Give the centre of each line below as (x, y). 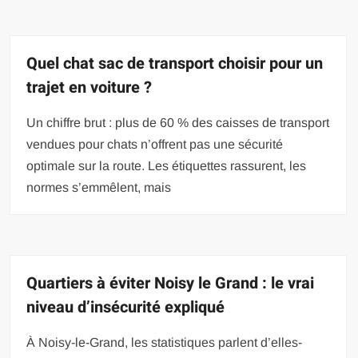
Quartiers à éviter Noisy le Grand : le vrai (171, 284)
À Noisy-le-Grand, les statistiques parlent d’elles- (165, 343)
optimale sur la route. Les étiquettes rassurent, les (167, 166)
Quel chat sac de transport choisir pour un (175, 64)
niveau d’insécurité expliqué (126, 308)
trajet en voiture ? (89, 88)
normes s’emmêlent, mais (99, 188)
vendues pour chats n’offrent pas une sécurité (155, 145)
